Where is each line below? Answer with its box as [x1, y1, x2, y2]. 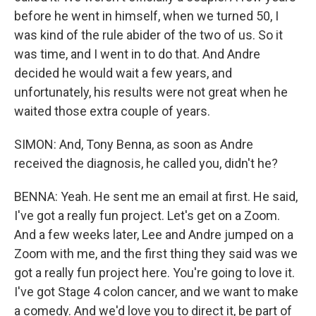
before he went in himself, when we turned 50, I [14, 8, 279, 23]
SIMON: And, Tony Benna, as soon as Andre [14, 137, 253, 152]
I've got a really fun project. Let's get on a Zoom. [14, 208, 280, 223]
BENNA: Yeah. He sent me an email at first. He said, [14, 189, 298, 204]
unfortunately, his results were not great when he [14, 85, 288, 99]
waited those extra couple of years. [14, 104, 210, 119]
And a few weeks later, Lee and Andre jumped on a [14, 227, 293, 242]
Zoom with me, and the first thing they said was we [14, 246, 298, 261]
